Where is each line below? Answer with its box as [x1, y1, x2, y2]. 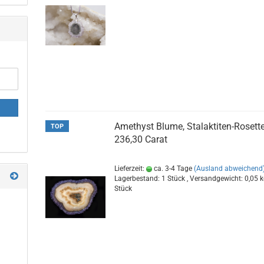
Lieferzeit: [114, 164, 147, 173]
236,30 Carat [114, 134, 168, 145]
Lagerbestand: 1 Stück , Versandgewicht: [114, 174, 245, 183]
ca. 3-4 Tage [152, 164, 193, 173]
